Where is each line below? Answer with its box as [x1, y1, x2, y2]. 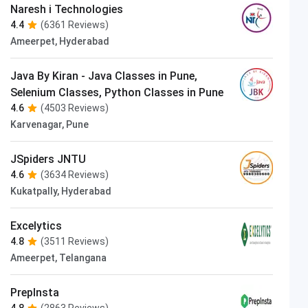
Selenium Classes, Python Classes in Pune [10, 85, 224, 99]
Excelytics [10, 219, 63, 232]
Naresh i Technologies [10, 2, 124, 16]
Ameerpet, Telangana [10, 252, 107, 263]
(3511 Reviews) [41, 235, 109, 247]
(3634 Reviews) [41, 168, 109, 180]
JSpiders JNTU [10, 152, 87, 166]
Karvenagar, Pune [10, 118, 89, 130]
